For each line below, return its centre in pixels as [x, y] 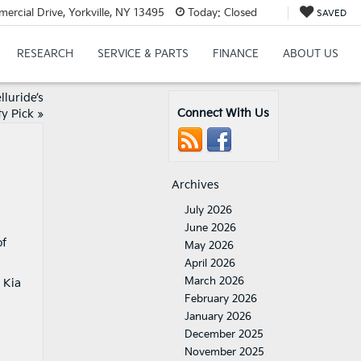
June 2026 [210, 228]
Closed [239, 12]
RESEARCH [45, 54]
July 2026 [208, 210]
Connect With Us [223, 113]
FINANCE [235, 54]
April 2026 [210, 263]
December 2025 [224, 334]
